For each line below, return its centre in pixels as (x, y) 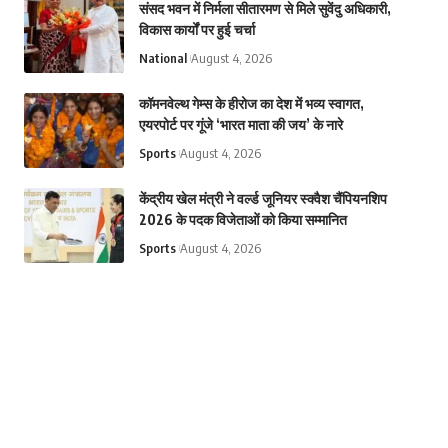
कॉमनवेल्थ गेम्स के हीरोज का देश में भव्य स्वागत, (251, 103)
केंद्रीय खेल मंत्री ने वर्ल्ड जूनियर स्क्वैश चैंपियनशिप (262, 198)
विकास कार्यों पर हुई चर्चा (196, 29)
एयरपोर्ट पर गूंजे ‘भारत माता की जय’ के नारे (240, 124)
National (162, 57)
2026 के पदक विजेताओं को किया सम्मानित (242, 219)
